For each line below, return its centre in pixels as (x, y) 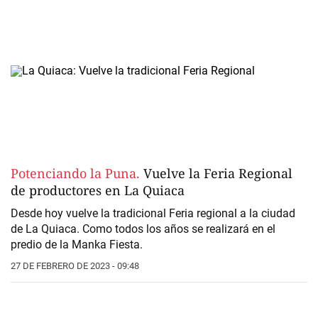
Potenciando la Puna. (77, 174)
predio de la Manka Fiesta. (77, 245)
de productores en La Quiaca (98, 191)
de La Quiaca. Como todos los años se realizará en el (143, 229)
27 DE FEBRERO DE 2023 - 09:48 (75, 266)
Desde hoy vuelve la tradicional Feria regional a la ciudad (153, 214)
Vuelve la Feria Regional (218, 174)
